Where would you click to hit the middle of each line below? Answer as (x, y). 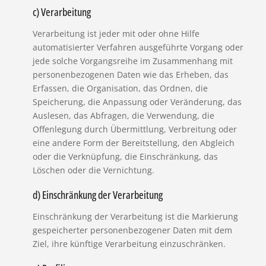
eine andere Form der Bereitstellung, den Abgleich (133, 143)
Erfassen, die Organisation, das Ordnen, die (120, 88)
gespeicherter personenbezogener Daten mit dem (132, 230)
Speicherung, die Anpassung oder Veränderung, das (137, 102)
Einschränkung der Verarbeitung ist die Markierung (135, 217)
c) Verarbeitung (61, 12)
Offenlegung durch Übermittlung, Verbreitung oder (134, 129)
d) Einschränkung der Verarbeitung (97, 195)
